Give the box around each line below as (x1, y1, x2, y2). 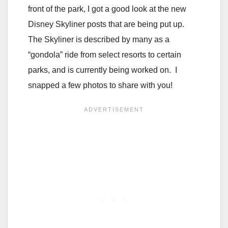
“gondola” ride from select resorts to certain (28, 50, 181, 59)
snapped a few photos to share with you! (28, 80, 173, 90)
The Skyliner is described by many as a (28, 35, 169, 44)
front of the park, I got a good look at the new (28, 4, 186, 13)
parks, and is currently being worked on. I (28, 65, 177, 74)
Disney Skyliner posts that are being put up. (28, 19, 186, 28)
